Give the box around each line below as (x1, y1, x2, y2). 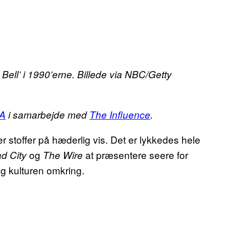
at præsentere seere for (83, 148, 188, 162)
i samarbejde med (6, 108, 89, 122)
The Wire (43, 148, 83, 162)
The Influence (89, 108, 150, 122)
